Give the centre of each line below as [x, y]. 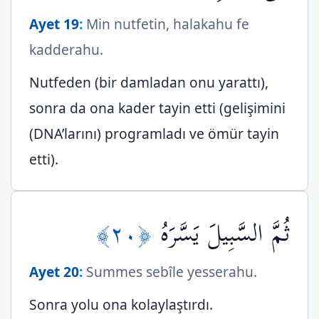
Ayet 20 [54, 272]
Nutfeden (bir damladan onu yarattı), [149, 82]
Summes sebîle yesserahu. [170, 272]
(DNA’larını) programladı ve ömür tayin [154, 134]
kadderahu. [66, 49]
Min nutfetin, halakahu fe [166, 24]
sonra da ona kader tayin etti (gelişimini [157, 108]
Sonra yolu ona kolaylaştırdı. [121, 304]
